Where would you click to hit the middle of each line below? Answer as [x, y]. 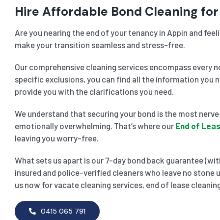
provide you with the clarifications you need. [94, 91]
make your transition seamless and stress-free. [100, 44]
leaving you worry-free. [56, 138]
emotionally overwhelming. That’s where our [95, 125]
